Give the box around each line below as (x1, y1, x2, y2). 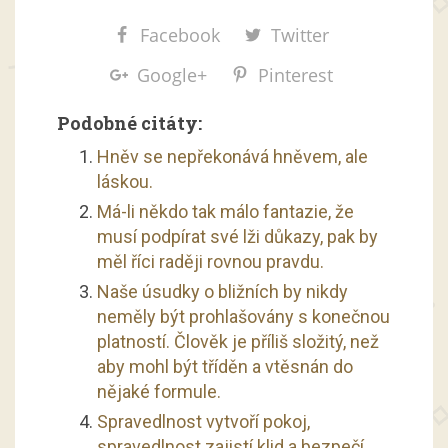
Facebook (140, 22, 220, 47)
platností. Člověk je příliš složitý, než (96, 330, 379, 352)
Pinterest (257, 62, 333, 87)
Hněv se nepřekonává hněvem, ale (96, 145, 368, 167)
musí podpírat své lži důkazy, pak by (96, 225, 378, 247)
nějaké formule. (96, 380, 221, 402)
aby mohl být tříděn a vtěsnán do (96, 355, 353, 377)
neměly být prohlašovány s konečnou (96, 305, 390, 327)
